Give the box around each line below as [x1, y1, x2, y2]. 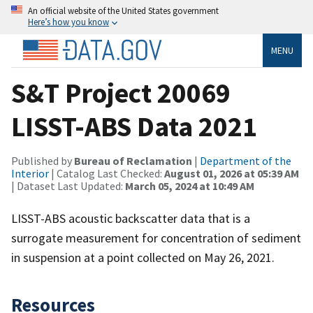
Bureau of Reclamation [74, 153, 192, 168]
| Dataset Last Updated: [11, 178, 125, 193]
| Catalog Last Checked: [49, 166, 164, 180]
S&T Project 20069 [11, 75, 231, 110]
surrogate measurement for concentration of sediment [11, 229, 301, 246]
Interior [11, 166, 49, 180]
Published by [11, 153, 74, 168]
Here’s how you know [28, 16, 109, 27]
